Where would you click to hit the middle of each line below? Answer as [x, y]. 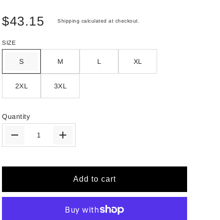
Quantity [16, 116]
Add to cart [95, 179]
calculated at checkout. [110, 21]
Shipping [69, 21]
